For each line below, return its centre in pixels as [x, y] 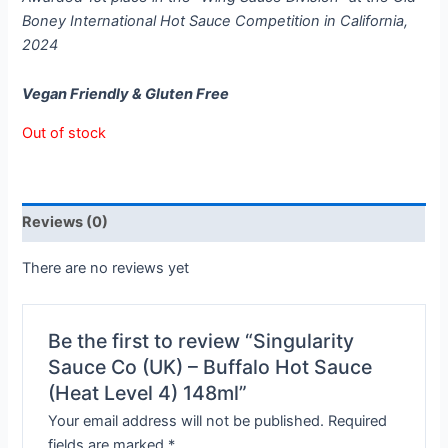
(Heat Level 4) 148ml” [147, 393]
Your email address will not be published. [185, 421]
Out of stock [64, 132]
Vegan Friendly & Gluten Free [126, 94]
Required [357, 421]
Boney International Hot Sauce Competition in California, [215, 20]
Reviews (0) [65, 222]
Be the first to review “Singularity [200, 341]
